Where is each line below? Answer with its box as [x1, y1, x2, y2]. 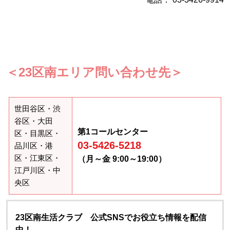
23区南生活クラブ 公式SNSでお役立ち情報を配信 [15, 213, 206, 222]
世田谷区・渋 [14, 105, 61, 113]
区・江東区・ [14, 154, 61, 162]
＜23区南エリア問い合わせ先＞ [6, 65, 183, 79]
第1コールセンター [78, 127, 148, 136]
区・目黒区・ [14, 129, 61, 138]
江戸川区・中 [14, 166, 61, 175]
